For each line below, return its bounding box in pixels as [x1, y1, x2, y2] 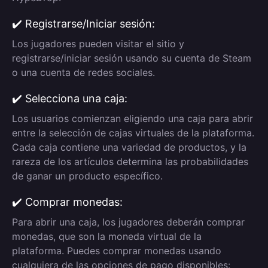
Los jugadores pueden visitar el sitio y [12, 38, 184, 50]
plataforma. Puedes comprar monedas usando [12, 245, 221, 257]
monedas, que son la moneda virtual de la [12, 230, 202, 242]
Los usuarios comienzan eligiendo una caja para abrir [12, 112, 253, 124]
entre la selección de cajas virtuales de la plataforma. [12, 127, 254, 139]
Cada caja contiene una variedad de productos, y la [12, 141, 246, 153]
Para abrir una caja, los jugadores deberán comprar [12, 216, 245, 228]
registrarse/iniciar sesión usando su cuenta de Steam [12, 52, 251, 64]
